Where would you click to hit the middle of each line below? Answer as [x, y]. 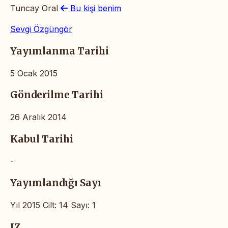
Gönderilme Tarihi [57, 95]
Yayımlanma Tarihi [60, 51]
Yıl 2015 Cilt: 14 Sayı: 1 [53, 205]
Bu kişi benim [94, 8]
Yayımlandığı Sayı [56, 183]
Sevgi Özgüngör [41, 29]
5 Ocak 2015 [34, 73]
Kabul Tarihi [42, 139]
